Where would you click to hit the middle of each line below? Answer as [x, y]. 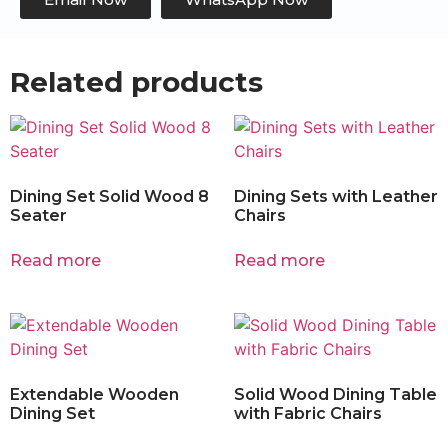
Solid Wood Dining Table [335, 394]
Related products [136, 81]
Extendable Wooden [94, 394]
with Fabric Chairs [308, 413]
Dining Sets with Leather [336, 196]
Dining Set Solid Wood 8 [109, 196]
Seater [38, 215]
